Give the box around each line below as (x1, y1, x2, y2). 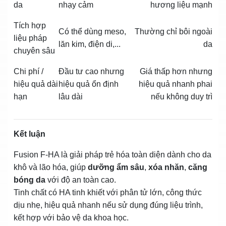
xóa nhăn (148, 162, 184, 172)
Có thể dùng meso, (59, 27, 126, 36)
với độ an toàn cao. (45, 175, 116, 184)
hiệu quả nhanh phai (139, 79, 212, 88)
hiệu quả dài (14, 79, 58, 88)
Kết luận (14, 129, 45, 138)
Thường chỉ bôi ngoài (135, 27, 212, 36)
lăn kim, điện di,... (59, 39, 121, 48)
